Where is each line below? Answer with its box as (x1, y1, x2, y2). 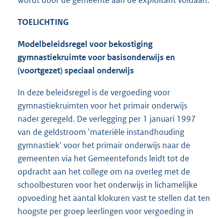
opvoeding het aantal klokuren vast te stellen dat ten (18, 193, 210, 204)
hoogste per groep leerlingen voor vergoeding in (18, 206, 194, 217)
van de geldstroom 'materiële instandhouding (18, 127, 184, 138)
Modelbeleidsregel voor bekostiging (18, 39, 153, 50)
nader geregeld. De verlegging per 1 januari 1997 (18, 113, 196, 125)
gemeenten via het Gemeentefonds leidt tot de (18, 153, 189, 164)
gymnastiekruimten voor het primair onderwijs (18, 100, 187, 111)
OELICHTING (22, 17, 68, 28)
